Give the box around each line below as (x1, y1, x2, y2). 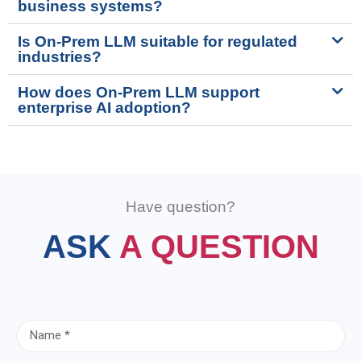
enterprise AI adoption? (18, 98, 191, 116)
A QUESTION (118, 228, 319, 264)
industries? (18, 48, 102, 65)
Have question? (126, 197, 235, 215)
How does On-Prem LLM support (18, 83, 259, 101)
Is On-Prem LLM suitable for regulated (18, 32, 297, 50)
